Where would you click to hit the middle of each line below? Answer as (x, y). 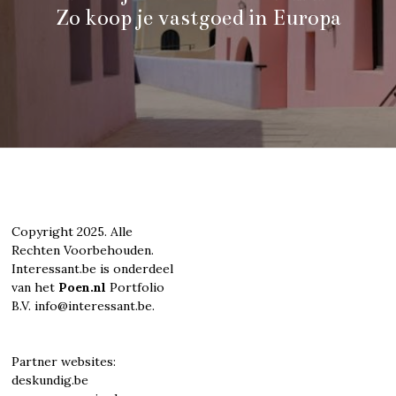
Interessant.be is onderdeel (93, 268)
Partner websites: (64, 361)
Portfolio (136, 287)
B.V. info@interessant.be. (84, 305)
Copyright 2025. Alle (72, 231)
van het (35, 287)
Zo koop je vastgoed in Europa (198, 18)
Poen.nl (83, 287)
